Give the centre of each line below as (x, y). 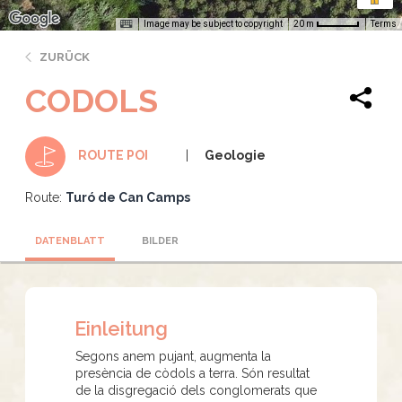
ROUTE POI (113, 155)
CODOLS (92, 100)
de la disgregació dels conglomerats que (196, 390)
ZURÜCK (65, 57)
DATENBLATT (70, 240)
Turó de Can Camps (128, 197)
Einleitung (121, 328)
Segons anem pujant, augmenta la (173, 356)
